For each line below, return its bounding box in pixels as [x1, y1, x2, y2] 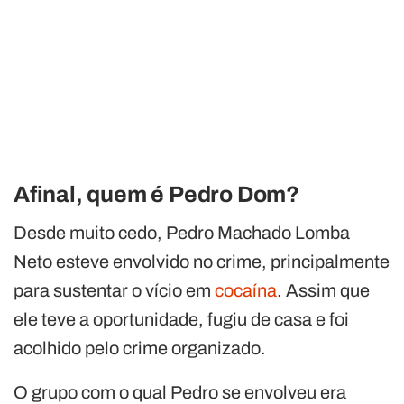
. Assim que [277, 280, 370, 300]
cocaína [215, 280, 277, 300]
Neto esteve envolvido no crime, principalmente [14, 251, 390, 271]
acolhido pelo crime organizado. [14, 337, 266, 358]
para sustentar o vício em [14, 280, 215, 300]
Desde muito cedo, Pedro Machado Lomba [14, 222, 350, 243]
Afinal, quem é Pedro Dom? [14, 181, 299, 207]
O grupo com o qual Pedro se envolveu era [14, 381, 346, 402]
